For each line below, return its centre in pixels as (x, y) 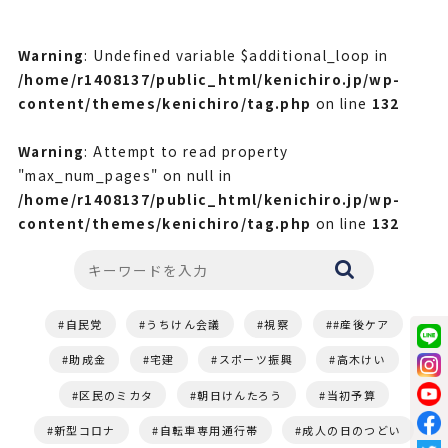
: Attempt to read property (186, 151)
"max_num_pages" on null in (125, 175)
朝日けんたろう (240, 394)
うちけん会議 (183, 323)
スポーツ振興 (255, 359)
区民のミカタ (116, 394)
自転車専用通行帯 (209, 430)
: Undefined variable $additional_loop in (236, 55)
